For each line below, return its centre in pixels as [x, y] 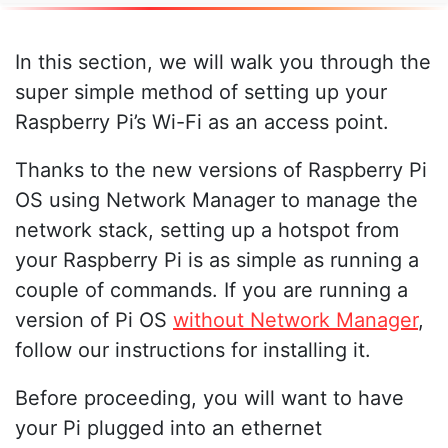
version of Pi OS [94, 319]
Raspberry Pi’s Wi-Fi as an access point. [202, 121]
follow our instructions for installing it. [193, 349]
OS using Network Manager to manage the [216, 199]
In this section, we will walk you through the [223, 61]
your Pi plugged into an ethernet [168, 427]
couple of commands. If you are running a [211, 289]
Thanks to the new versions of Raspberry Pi [221, 169]
